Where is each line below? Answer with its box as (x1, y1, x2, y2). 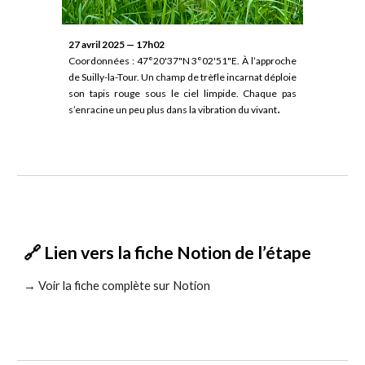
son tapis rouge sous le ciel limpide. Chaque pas (68, 87, 297, 100)
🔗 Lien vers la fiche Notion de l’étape (24, 242, 312, 263)
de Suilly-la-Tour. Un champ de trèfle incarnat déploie (68, 71, 297, 84)
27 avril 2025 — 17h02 (68, 38, 165, 51)
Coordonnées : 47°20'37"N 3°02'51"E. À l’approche (68, 55, 297, 68)
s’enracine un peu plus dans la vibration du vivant (68, 103, 278, 117)
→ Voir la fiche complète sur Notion (24, 279, 211, 292)
